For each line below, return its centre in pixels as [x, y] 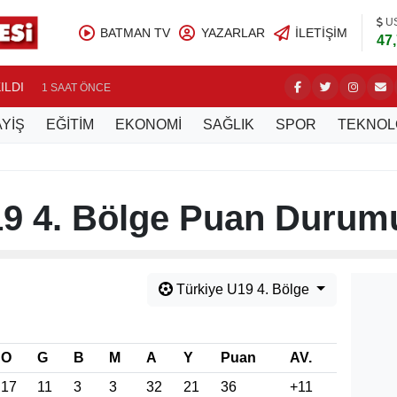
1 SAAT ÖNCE [75, 87]
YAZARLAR [233, 32]
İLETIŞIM [321, 32]
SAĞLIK [229, 125]
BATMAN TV [135, 32]
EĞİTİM [70, 125]
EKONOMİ [148, 125]
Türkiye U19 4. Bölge [243, 289]
